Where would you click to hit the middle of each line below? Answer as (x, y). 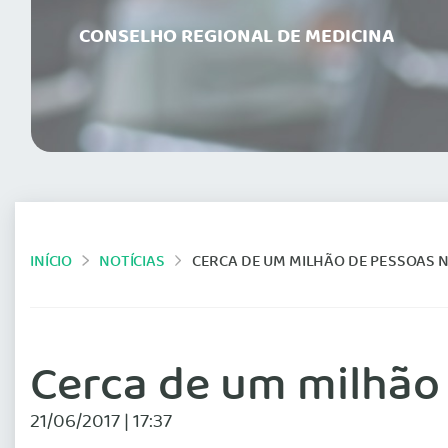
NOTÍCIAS (132, 262)
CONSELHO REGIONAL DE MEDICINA (236, 37)
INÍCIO (51, 262)
